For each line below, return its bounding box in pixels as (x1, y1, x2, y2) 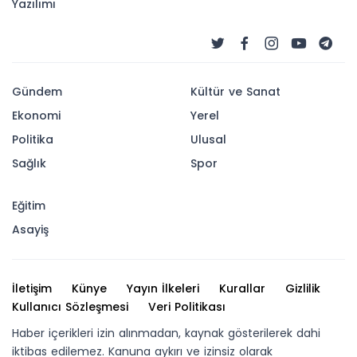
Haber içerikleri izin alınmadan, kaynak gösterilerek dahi (12, 325, 320, 342)
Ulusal (190, 131, 226, 148)
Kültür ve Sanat (190, 84, 280, 100)
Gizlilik (285, 280, 320, 297)
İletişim (12, 280, 52, 297)
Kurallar (219, 280, 265, 297)
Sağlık (12, 155, 46, 172)
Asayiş (12, 222, 49, 238)
